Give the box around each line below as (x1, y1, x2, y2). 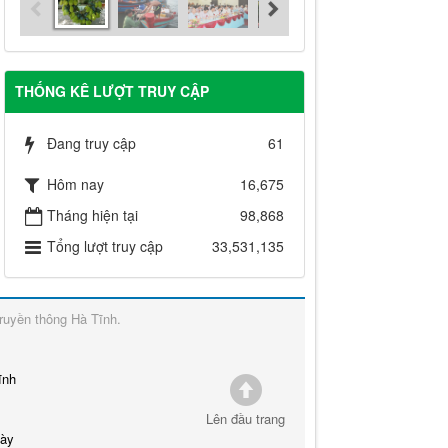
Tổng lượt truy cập (46, 236, 163, 257)
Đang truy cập (46, 133, 136, 154)
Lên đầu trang (206, 409, 285, 429)
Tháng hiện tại (46, 205, 138, 226)
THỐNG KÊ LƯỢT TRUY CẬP (14, 81, 209, 102)
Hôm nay (46, 174, 104, 195)
